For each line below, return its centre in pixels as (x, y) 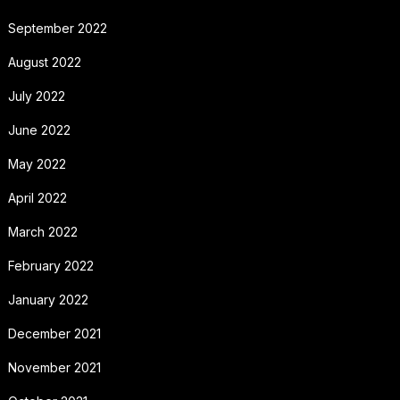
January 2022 (48, 300)
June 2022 (39, 130)
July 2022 (36, 96)
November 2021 (54, 368)
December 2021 (54, 334)
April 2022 (37, 198)
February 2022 (50, 266)
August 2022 (44, 62)
